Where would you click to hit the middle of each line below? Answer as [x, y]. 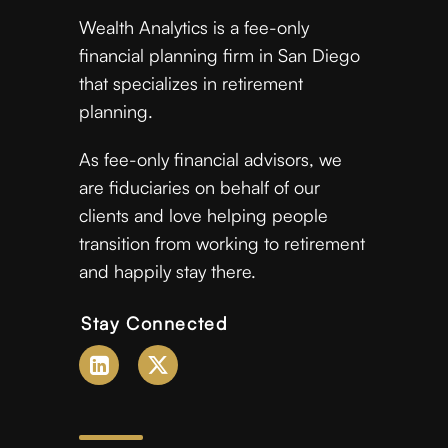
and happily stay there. [167, 271]
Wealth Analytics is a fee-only [194, 27]
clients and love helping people [203, 215]
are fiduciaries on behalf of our [199, 187]
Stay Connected [155, 323]
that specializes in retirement [191, 83]
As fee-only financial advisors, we [210, 159]
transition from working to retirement [222, 243]
